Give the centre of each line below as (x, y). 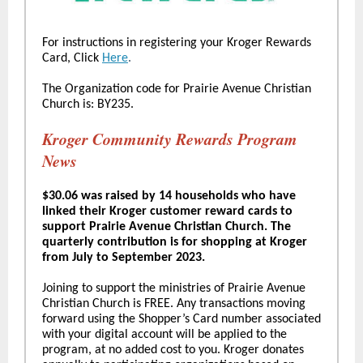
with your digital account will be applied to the (164, 335)
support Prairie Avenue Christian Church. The (167, 227)
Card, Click (70, 58)
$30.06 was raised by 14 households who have (169, 196)
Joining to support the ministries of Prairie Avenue (174, 288)
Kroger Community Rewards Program (170, 139)
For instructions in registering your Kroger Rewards (177, 43)
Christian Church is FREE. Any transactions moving (174, 304)
